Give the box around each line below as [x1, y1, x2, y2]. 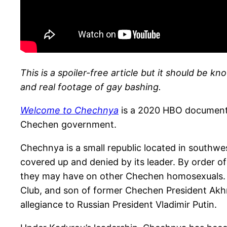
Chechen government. [20, 119, 117, 130]
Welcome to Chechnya [20, 104, 119, 116]
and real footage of [20, 81, 106, 92]
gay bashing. [106, 81, 161, 92]
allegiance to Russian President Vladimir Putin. [20, 199, 217, 210]
